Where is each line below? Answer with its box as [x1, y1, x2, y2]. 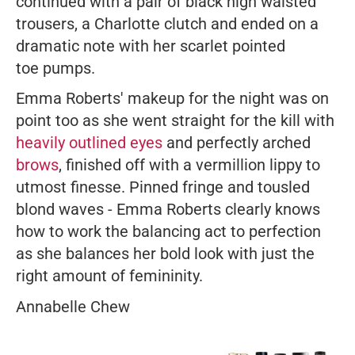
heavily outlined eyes [16, 133, 162, 153]
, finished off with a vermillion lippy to [59, 155, 320, 175]
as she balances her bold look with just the [16, 244, 315, 264]
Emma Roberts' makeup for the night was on [16, 89, 329, 109]
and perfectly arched [162, 133, 311, 153]
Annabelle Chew [16, 297, 130, 317]
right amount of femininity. [16, 266, 203, 286]
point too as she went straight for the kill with [16, 111, 334, 131]
